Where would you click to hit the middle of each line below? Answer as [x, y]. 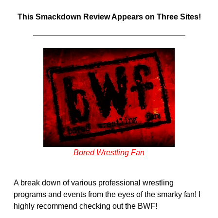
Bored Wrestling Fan [109, 153]
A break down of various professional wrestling [94, 183]
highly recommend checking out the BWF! [85, 206]
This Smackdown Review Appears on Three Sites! [109, 17]
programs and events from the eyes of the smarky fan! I [107, 195]
